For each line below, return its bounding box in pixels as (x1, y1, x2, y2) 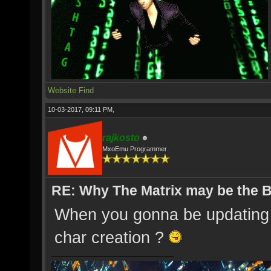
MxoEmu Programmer (102, 145, 167, 152)
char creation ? (54, 228, 169, 247)
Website (48, 86, 76, 95)
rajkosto (102, 132, 140, 143)
